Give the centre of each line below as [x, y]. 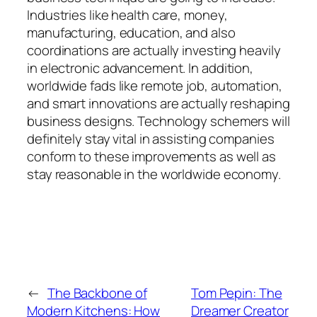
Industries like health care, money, [127, 15]
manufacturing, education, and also [131, 33]
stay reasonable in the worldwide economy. [154, 174]
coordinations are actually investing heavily [154, 51]
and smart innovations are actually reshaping [158, 104]
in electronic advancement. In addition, [140, 68]
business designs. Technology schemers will [158, 121]
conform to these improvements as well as [151, 157]
